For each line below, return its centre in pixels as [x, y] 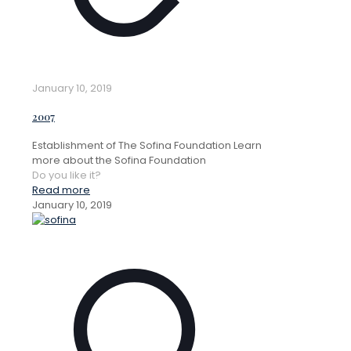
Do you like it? [67, 175]
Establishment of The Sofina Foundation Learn [147, 145]
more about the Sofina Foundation [119, 160]
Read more [61, 190]
